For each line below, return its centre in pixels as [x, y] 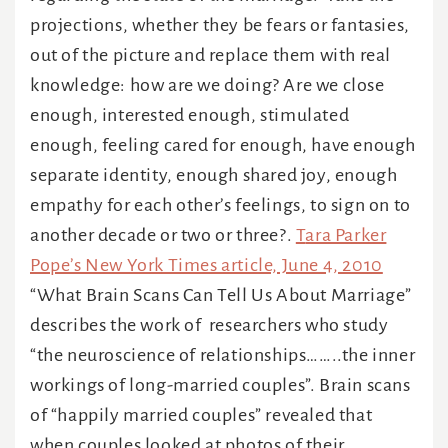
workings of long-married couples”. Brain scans [220, 385]
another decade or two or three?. [163, 235]
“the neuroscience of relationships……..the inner [223, 355]
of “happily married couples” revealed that [201, 415]
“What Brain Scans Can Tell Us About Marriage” [221, 295]
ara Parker [346, 235]
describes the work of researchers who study [209, 325]
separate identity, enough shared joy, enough [214, 175]
